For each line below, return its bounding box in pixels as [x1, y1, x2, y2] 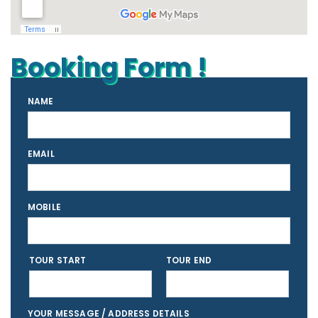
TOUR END [166, 253, 212, 266]
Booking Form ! [11, 49, 207, 86]
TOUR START [29, 253, 87, 266]
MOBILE [28, 201, 61, 214]
